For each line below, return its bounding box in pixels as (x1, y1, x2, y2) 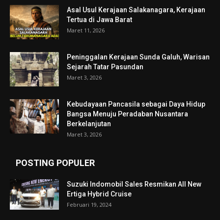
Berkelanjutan (67, 119, 111, 128)
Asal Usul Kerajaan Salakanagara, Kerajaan (67, 5, 205, 14)
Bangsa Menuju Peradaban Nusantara (67, 110, 188, 118)
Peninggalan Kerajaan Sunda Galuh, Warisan (67, 53, 210, 61)
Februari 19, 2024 (67, 200, 111, 208)
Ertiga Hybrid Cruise (67, 190, 132, 198)
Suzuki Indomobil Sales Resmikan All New (67, 180, 201, 188)
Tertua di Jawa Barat (67, 15, 132, 24)
